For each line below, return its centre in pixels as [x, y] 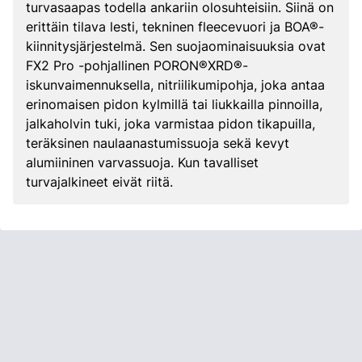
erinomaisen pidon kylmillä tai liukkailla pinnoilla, [174, 104]
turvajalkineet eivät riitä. [99, 182]
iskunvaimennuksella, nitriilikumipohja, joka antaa [175, 85]
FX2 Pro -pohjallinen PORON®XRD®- [137, 65]
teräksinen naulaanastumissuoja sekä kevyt [158, 143]
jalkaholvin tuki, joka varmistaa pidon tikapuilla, [170, 124]
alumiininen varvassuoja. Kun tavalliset [142, 162]
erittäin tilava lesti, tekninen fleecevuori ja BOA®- [175, 27]
